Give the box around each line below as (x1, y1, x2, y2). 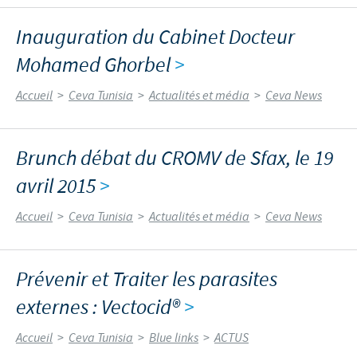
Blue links (149, 329, 198, 347)
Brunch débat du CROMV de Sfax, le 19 (16, 144, 333, 173)
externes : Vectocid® (16, 293, 184, 322)
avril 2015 (16, 172, 100, 201)
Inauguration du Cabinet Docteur (16, 23, 295, 52)
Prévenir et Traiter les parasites (16, 265, 277, 294)
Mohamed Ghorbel (16, 51, 175, 80)
